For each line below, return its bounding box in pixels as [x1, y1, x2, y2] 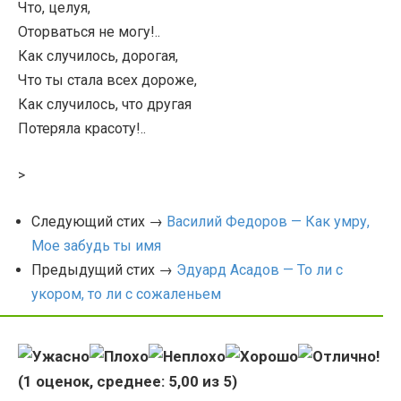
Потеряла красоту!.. [18, 120, 146, 137]
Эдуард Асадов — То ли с [176, 261, 343, 278]
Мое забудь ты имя [31, 237, 161, 254]
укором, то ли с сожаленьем [31, 286, 221, 303]
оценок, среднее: [32, 372, 168, 390]
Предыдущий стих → [31, 261, 176, 278]
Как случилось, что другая [18, 96, 192, 113]
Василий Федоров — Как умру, [166, 213, 370, 230]
